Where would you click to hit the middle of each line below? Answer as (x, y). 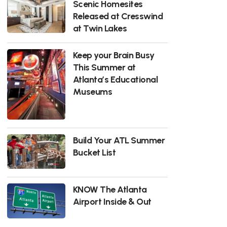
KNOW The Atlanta (110, 190)
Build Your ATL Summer (119, 140)
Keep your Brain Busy (113, 55)
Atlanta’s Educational (115, 80)
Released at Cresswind (118, 16)
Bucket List (94, 152)
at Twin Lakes (100, 28)
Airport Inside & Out (112, 202)
